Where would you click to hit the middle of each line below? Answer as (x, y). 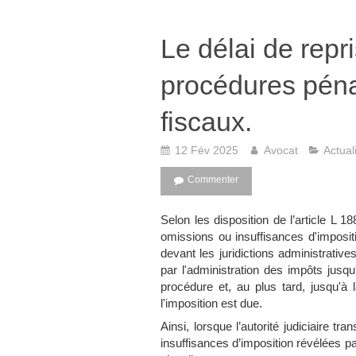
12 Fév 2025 (207, 150)
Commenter (213, 180)
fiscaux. (206, 122)
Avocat (281, 150)
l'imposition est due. (211, 303)
